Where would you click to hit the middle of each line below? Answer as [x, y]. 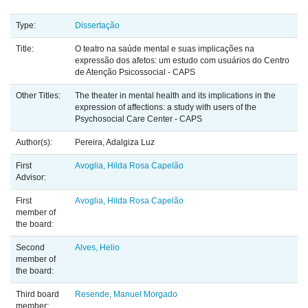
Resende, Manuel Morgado [126, 295]
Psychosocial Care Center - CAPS [139, 119]
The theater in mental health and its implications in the [175, 96]
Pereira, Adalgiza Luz [115, 143]
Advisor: [32, 178]
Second [30, 248]
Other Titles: [39, 96]
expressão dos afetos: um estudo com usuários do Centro [182, 61]
